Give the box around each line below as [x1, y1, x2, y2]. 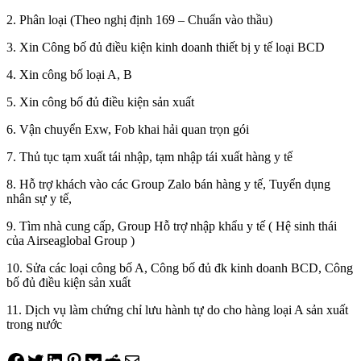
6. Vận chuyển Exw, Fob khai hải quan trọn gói [6, 122, 249, 137]
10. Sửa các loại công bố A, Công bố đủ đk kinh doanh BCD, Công [6, 261, 353, 276]
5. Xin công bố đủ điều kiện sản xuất [6, 95, 194, 110]
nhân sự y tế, [6, 192, 72, 206]
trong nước [6, 317, 62, 332]
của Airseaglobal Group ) [6, 234, 135, 248]
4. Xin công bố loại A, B [6, 68, 132, 82]
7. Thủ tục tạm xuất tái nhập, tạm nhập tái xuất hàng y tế [6, 150, 293, 164]
